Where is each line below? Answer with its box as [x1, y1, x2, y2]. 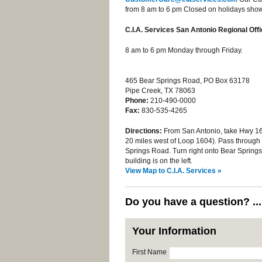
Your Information [132, 225, 216, 237]
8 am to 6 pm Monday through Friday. [125, 46, 244, 54]
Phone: [125, 96, 149, 105]
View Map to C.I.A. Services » [125, 167, 222, 175]
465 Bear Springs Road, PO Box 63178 [125, 77, 250, 85]
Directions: [125, 127, 162, 135]
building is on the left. [125, 157, 192, 165]
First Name [132, 248, 167, 256]
